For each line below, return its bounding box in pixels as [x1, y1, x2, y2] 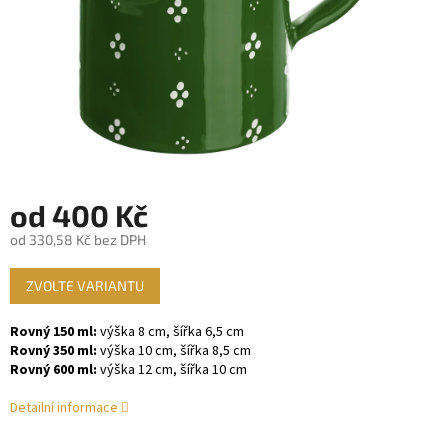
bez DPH [91, 231, 146, 249]
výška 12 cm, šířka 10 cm [97, 360, 247, 381]
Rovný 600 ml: [10, 360, 97, 381]
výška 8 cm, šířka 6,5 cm [97, 322, 244, 343]
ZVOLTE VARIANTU [26, 277, 144, 295]
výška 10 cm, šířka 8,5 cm [97, 341, 251, 362]
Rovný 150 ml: [10, 322, 97, 343]
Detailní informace [10, 398, 118, 419]
